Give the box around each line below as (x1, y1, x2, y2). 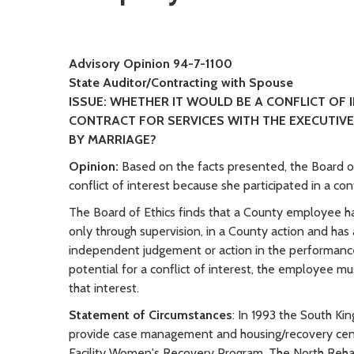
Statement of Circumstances (69, 307, 232, 322)
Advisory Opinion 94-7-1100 (69, 55, 232, 71)
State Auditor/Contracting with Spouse (69, 74, 293, 90)
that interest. (69, 280, 139, 296)
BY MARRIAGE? (69, 131, 156, 147)
